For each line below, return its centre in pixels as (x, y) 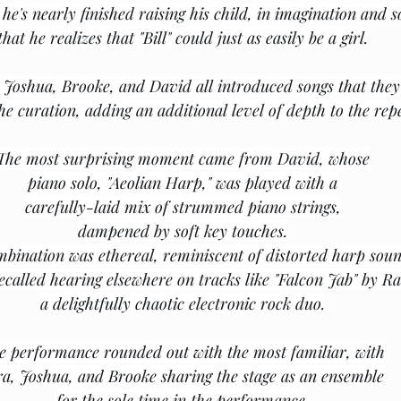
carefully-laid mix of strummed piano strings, (183, 207)
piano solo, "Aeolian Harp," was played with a (183, 183)
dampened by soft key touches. (183, 231)
